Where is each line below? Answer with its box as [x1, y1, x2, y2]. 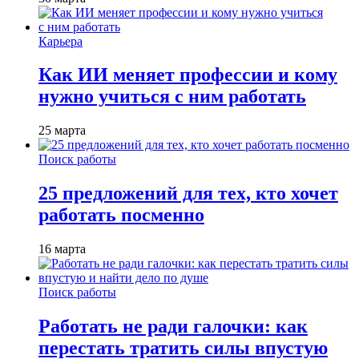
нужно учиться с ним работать [38, 86, 306, 107]
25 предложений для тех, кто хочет [38, 183, 338, 204]
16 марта [38, 242, 86, 256]
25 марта [38, 123, 86, 138]
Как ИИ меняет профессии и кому [38, 64, 337, 86]
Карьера [38, 34, 83, 48]
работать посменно [38, 204, 204, 226]
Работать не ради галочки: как [38, 316, 308, 337]
